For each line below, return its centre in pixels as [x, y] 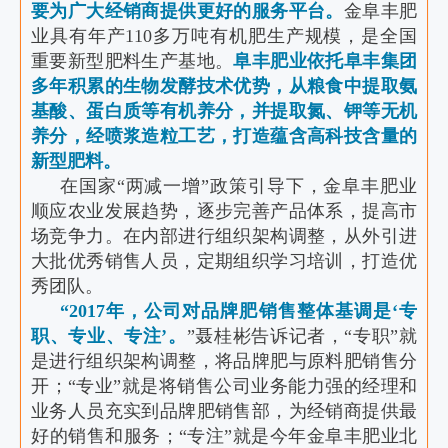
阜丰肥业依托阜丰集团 [325, 61]
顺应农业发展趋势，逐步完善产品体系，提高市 [224, 211]
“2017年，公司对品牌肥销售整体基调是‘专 [238, 311]
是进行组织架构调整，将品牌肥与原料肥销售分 [224, 361]
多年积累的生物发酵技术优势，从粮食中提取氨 [224, 86]
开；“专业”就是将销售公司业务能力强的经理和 [224, 386]
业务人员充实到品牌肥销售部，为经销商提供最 [224, 411]
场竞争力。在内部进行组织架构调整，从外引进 [224, 236]
